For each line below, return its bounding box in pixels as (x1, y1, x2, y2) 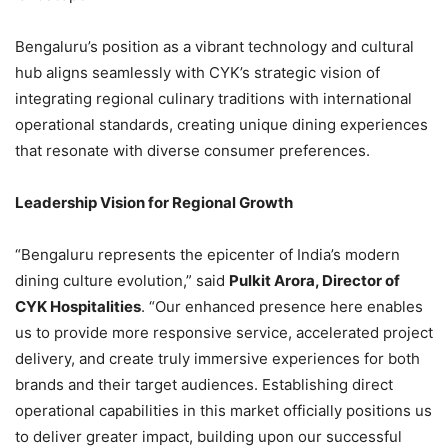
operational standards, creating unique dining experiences (15, 114, 428, 134)
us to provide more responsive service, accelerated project (15, 322, 433, 342)
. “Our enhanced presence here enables (141, 296, 423, 316)
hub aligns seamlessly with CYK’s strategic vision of (15, 62, 380, 82)
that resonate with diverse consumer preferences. (15, 140, 370, 160)
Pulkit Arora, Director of (229, 270, 400, 290)
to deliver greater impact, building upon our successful (15, 426, 402, 446)
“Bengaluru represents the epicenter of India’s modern (15, 244, 400, 264)
